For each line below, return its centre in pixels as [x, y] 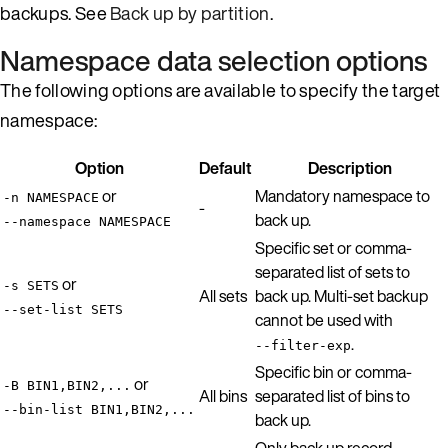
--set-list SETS [63, 309]
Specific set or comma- [333, 247]
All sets [223, 295]
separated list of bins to [332, 395]
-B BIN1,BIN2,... [67, 385]
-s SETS [31, 285]
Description [350, 167]
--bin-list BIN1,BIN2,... [99, 409]
